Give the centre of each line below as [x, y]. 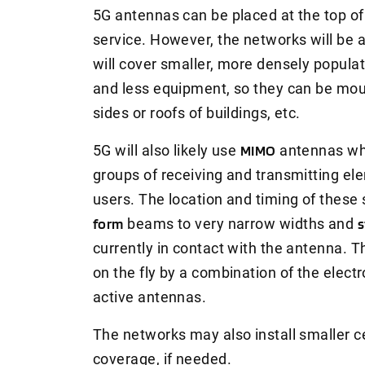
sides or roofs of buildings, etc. [197, 112]
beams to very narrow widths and [240, 223]
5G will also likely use [167, 150]
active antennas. [150, 297]
